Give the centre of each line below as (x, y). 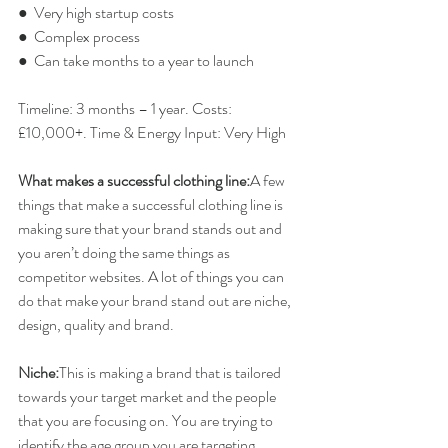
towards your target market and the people (148, 397)
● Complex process (79, 37)
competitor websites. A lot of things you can (152, 277)
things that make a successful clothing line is (152, 205)
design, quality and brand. (96, 325)
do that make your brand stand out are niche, (156, 301)
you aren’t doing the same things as (125, 253)
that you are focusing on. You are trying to (147, 421)
